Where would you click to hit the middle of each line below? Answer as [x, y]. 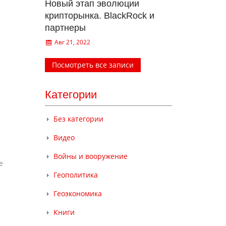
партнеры [65, 28]
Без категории [78, 119]
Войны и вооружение [90, 156]
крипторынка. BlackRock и [99, 16]
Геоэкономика [77, 193]
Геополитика [75, 175]
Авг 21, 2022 [72, 42]
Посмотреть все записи [93, 65]
